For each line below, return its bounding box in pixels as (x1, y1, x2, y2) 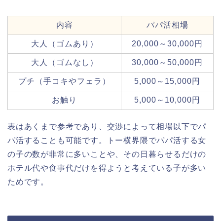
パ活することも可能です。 (7, 136, 107, 145)
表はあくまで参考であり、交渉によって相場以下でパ (7, 122, 207, 131)
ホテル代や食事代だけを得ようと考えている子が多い (7, 164, 207, 173)
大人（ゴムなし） (31, 58, 98, 67)
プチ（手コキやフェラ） (18, 77, 110, 86)
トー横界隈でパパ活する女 (107, 136, 207, 145)
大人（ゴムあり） (31, 39, 98, 48)
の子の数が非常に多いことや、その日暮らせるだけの (7, 150, 207, 159)
